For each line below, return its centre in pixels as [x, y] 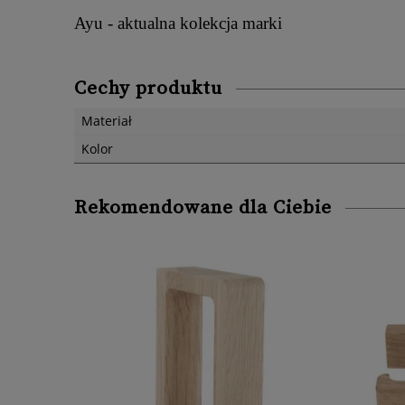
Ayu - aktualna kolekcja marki [178, 23]
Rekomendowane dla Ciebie [203, 207]
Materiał [107, 120]
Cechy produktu [148, 88]
